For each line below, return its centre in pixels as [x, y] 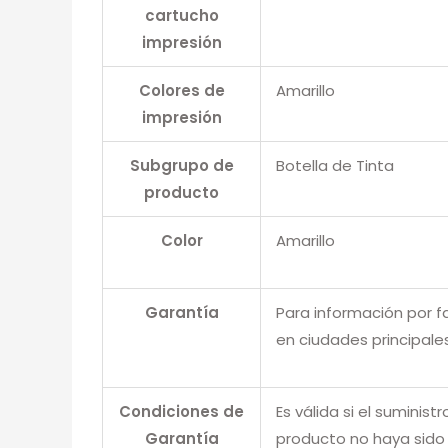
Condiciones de [181, 411]
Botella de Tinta [335, 165]
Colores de [181, 90]
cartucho [181, 15]
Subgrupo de [181, 165]
